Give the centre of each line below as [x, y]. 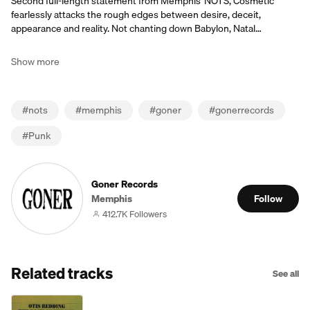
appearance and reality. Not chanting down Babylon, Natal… [136, 28]
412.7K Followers [135, 214]
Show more [35, 62]
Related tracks [62, 273]
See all [286, 273]
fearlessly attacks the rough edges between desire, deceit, [136, 15]
